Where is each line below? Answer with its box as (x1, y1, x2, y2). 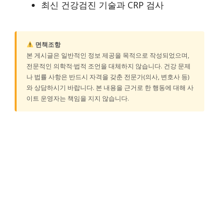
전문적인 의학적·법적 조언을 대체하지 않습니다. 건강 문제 (26, 61, 191, 70)
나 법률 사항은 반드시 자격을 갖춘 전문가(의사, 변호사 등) (26, 72, 189, 81)
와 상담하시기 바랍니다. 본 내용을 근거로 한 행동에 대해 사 (26, 83, 194, 92)
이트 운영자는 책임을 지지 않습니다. (26, 93, 129, 103)
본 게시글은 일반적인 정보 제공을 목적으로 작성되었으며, (26, 50, 189, 60)
